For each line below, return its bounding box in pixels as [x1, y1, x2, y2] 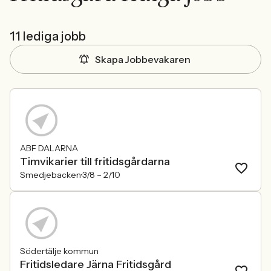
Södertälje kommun [20, 246, 99, 256]
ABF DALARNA [20, 143, 78, 154]
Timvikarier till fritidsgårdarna [20, 155, 170, 168]
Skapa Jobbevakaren [95, 53, 191, 65]
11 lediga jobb [10, 29, 86, 44]
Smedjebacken [20, 169, 81, 180]
